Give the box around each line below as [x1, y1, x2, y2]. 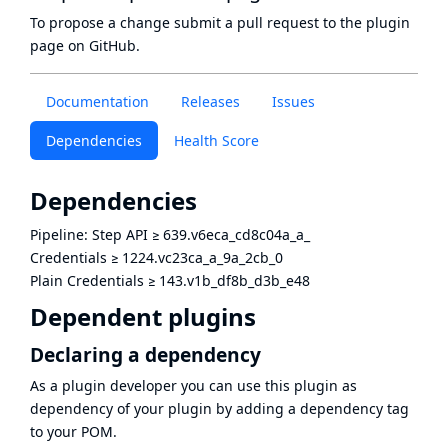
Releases [181, 92, 240, 111]
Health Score [174, 131, 259, 150]
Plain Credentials [30, 271, 144, 291]
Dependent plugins [30, 300, 256, 334]
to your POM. [30, 421, 117, 441]
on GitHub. [64, 36, 140, 55]
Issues [272, 92, 315, 111]
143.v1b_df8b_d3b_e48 [159, 271, 310, 291]
